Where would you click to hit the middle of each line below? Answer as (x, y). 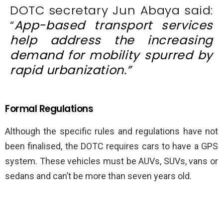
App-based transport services (113, 25)
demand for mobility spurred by (111, 55)
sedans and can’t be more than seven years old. (98, 176)
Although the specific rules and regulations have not (111, 131)
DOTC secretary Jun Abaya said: (111, 10)
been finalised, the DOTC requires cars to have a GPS (111, 146)
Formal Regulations (49, 109)
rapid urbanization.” (71, 70)
